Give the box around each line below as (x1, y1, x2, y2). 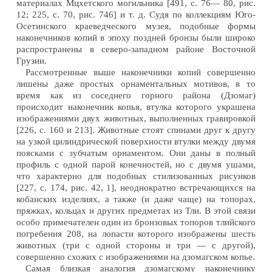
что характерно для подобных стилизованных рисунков (16, 171, 256, 181)
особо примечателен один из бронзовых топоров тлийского (16, 217, 256, 227)
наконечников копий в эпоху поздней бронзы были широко (16, 32, 256, 42)
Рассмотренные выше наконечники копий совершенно (25, 67, 256, 77)
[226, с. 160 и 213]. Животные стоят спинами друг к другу (16, 124, 256, 135)
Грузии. (16, 55, 47, 66)
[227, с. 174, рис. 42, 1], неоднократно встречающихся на (16, 182, 256, 192)
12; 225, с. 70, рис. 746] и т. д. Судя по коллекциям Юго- (16, 9, 256, 19)
